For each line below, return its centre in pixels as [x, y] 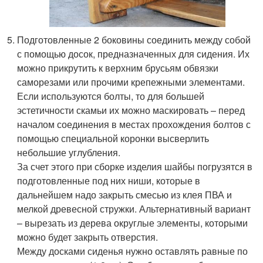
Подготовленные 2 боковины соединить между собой [134, 39]
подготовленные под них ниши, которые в [109, 180]
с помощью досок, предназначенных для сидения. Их [134, 53]
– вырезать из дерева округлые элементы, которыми [133, 222]
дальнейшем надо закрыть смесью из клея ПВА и [125, 194]
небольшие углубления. [69, 152]
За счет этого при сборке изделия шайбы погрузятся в [135, 166]
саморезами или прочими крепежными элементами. [131, 82]
